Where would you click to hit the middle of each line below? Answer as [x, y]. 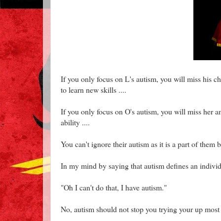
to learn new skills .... [93, 89]
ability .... [75, 122]
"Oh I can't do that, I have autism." [114, 187]
